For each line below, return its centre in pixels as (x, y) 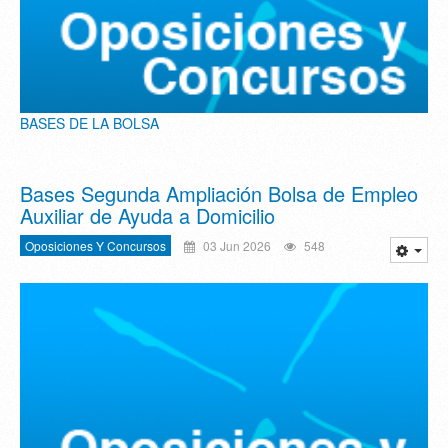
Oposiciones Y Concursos (95, 245)
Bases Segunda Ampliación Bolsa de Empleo (219, 193)
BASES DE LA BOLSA (89, 122)
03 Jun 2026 (235, 245)
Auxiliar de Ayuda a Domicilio (147, 215)
